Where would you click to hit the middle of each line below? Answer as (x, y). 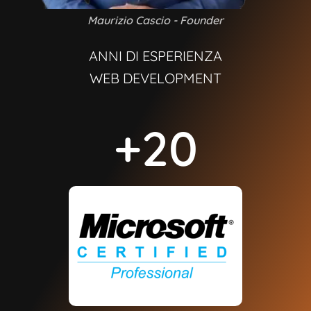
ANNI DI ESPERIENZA (155, 56)
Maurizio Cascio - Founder (155, 20)
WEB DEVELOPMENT (155, 78)
